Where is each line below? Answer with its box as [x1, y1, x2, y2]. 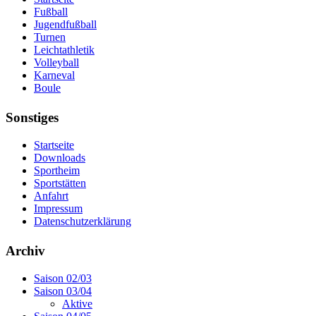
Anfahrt [34, 189, 68, 202]
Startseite [34, 138, 74, 151]
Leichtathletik [34, 44, 95, 56]
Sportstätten [34, 176, 86, 189]
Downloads [34, 151, 85, 164]
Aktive [62, 297, 92, 310]
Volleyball [34, 56, 79, 69]
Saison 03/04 [34, 284, 92, 297]
